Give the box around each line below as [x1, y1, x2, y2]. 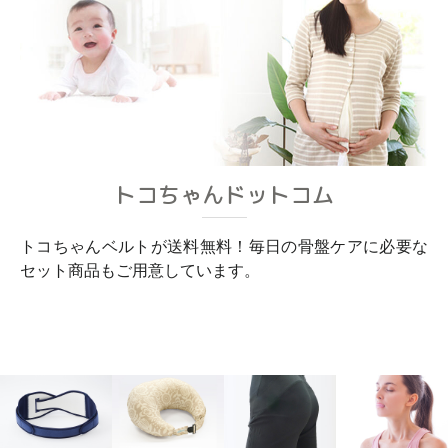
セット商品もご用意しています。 [20, 261, 260, 279]
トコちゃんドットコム [114, 178, 334, 210]
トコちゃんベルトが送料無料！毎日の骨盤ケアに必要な [20, 237, 428, 255]
